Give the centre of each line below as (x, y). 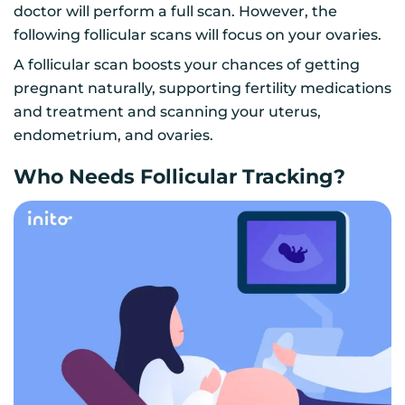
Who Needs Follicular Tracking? (179, 177)
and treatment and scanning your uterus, (167, 112)
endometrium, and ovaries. (113, 136)
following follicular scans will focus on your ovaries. (198, 35)
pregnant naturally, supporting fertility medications (202, 89)
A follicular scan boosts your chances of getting (187, 65)
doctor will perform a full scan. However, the (175, 12)
